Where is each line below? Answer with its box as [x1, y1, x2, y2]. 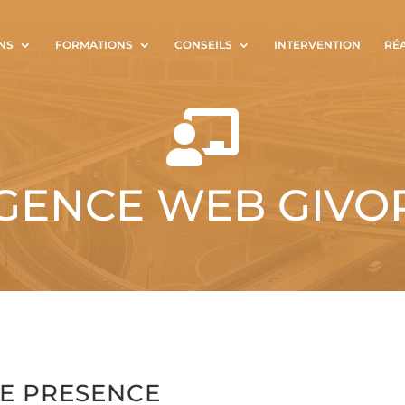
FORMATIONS [55, 38, 133, 52]
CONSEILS [174, 38, 232, 52]
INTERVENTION [274, 38, 361, 52]
